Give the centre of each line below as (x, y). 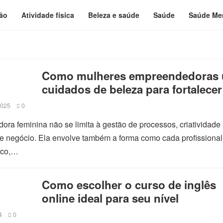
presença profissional (99, 103)
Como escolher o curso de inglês (129, 185)
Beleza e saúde (114, 15)
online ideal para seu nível (110, 198)
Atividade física (48, 15)
